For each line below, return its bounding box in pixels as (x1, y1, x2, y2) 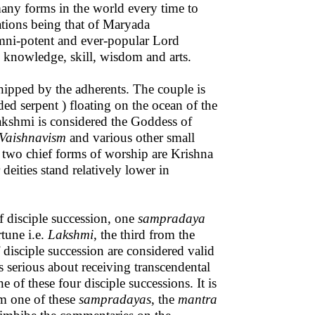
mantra (178, 292, 217, 307)
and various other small (70, 130, 195, 145)
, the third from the (94, 227, 195, 242)
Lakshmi (48, 227, 94, 242)
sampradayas (79, 292, 151, 307)
